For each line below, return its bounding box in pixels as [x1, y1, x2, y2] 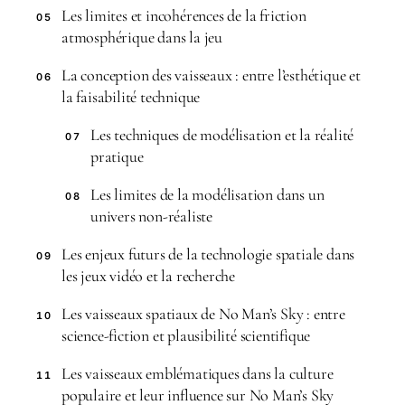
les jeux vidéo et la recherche [61, 266, 236, 286]
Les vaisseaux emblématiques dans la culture [61, 363, 334, 383]
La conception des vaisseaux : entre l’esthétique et [61, 65, 361, 85]
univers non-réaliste [90, 206, 213, 226]
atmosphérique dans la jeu [61, 27, 223, 47]
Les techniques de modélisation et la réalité [90, 125, 354, 145]
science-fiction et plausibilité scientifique [61, 325, 311, 345]
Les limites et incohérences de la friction [61, 5, 306, 25]
